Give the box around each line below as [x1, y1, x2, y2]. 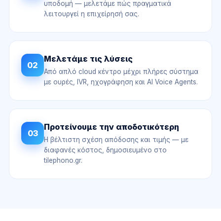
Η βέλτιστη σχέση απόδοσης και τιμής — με [44, 136, 188, 144]
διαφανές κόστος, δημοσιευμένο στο [44, 146, 167, 154]
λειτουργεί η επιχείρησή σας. [44, 10, 139, 18]
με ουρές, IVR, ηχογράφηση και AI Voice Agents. [44, 78, 198, 86]
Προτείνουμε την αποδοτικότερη [44, 122, 179, 132]
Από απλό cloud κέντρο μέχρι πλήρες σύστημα [44, 68, 198, 75]
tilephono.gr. [44, 156, 82, 164]
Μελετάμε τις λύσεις [44, 54, 133, 64]
